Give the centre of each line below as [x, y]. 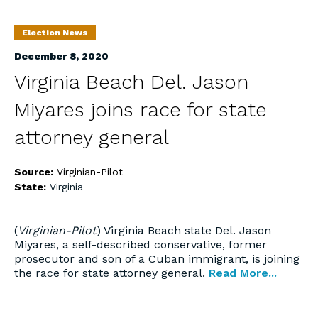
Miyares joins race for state [141, 110]
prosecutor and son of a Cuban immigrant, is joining [157, 259]
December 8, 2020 [61, 56]
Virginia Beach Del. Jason [131, 82]
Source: [35, 172]
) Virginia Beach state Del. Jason [184, 230]
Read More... [243, 273]
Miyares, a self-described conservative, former [141, 245]
